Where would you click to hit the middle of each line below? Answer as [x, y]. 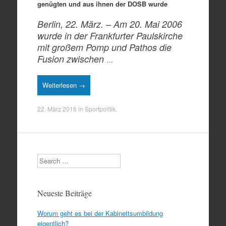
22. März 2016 [57, 109]
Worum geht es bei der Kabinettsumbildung [100, 213]
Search [47, 158]
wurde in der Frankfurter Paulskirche [110, 36]
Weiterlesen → [64, 85]
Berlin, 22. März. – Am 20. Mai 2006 [109, 24]
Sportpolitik [100, 109]
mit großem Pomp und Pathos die [104, 47]
